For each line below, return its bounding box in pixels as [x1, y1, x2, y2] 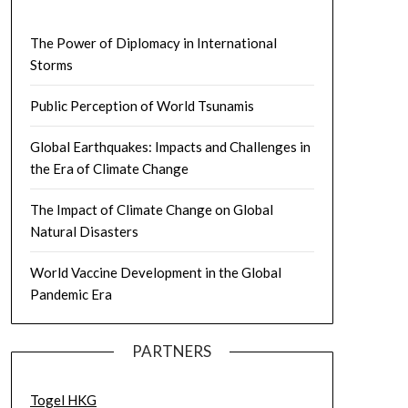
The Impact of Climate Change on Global [29, 201, 273, 219]
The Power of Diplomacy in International [29, 35, 277, 52]
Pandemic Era [29, 286, 112, 303]
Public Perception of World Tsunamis [29, 97, 254, 115]
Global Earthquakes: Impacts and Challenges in [29, 138, 311, 156]
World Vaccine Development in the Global [29, 264, 281, 281]
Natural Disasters [29, 223, 138, 240]
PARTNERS [132, 342, 212, 362]
